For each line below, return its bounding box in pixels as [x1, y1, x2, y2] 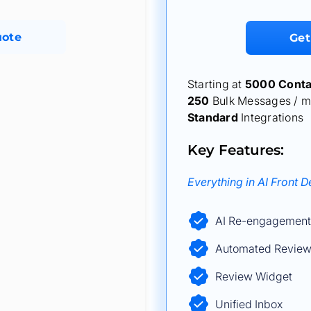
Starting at [187, 77, 245, 91]
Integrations [237, 110, 304, 124]
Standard [187, 110, 238, 124]
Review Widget [215, 269, 292, 283]
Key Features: [187, 142, 284, 158]
